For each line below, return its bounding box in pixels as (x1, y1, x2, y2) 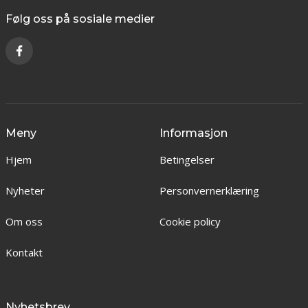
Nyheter (5, 184, 45, 197)
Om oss (5, 214, 43, 228)
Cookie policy (159, 214, 221, 228)
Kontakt (5, 245, 43, 259)
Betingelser (159, 153, 214, 166)
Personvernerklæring (159, 184, 259, 197)
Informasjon (159, 126, 228, 140)
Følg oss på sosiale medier (5, 12, 155, 25)
